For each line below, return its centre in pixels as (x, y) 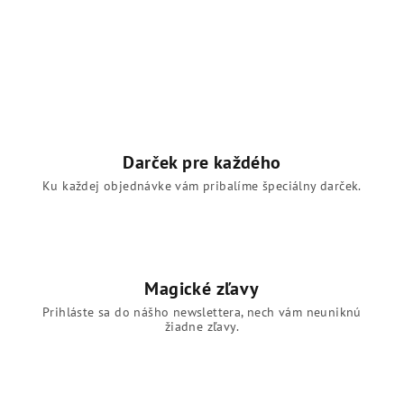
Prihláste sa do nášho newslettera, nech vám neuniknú (202, 312)
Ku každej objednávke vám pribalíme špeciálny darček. (202, 186)
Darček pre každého (202, 162)
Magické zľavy (202, 289)
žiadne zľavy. (202, 326)
